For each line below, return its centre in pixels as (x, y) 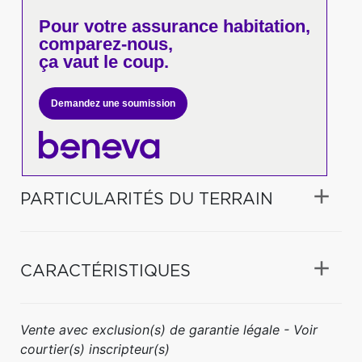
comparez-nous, (105, 44)
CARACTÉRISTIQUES (105, 271)
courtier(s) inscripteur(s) (95, 349)
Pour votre (82, 26)
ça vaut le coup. (103, 62)
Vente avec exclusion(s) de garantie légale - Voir (169, 329)
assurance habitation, (218, 26)
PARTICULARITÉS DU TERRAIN (147, 199)
